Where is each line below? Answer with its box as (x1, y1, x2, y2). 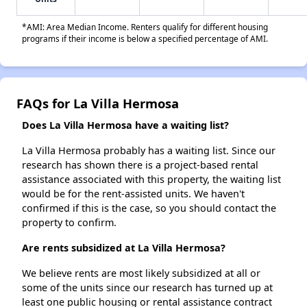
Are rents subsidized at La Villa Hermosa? (22, 241, 225, 255)
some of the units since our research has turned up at (22, 281, 273, 295)
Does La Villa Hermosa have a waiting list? (22, 119, 229, 132)
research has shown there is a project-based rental (22, 158, 258, 172)
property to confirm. (22, 216, 116, 230)
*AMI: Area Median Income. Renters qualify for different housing (22, 21, 268, 33)
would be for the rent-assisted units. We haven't (22, 187, 245, 201)
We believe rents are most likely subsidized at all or (22, 267, 260, 280)
